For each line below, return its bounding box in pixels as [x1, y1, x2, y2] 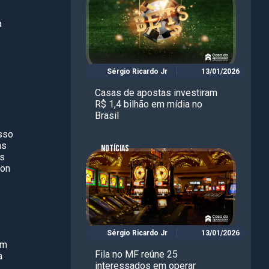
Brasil [95, 109, 119, 121]
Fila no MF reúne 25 [95, 248, 178, 260]
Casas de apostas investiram [95, 86, 217, 98]
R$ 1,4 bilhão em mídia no [95, 98, 202, 110]
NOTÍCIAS [101, 142, 129, 154]
